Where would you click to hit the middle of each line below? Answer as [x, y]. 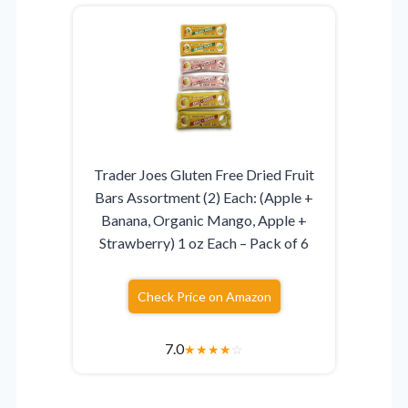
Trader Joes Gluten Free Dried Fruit [204, 175]
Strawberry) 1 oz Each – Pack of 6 [204, 243]
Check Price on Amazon [204, 297]
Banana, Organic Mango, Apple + [204, 220]
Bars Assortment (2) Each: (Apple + [204, 198]
